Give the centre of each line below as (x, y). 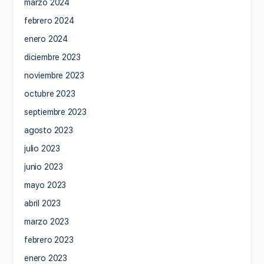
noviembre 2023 (55, 75)
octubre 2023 (50, 93)
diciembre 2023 (53, 57)
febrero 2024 (49, 20)
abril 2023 (42, 203)
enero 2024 (46, 39)
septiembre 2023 (55, 112)
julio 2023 (42, 148)
